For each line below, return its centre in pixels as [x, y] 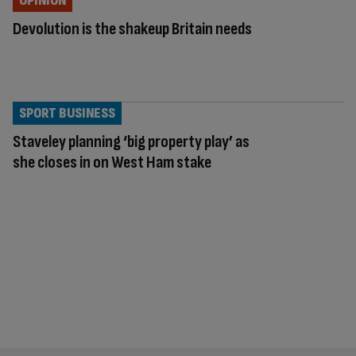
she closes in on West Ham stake [112, 162]
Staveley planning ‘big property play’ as [131, 141]
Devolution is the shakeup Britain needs [132, 29]
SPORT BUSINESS [67, 113]
